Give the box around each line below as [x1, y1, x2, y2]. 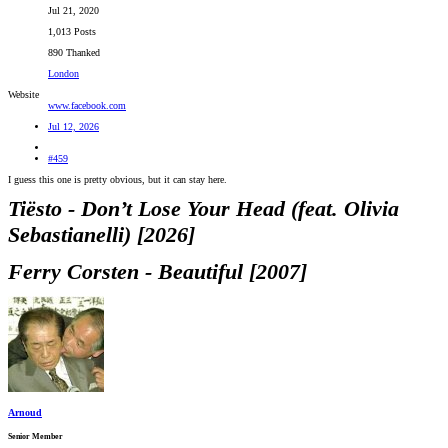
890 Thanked [48, 47, 100, 59]
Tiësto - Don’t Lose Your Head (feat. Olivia [8, 196, 399, 222]
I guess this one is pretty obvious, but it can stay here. [8, 174, 227, 186]
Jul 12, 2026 [48, 121, 99, 133]
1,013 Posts [48, 26, 96, 38]
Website [8, 89, 39, 101]
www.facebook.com [48, 100, 126, 112]
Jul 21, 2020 [48, 5, 99, 17]
